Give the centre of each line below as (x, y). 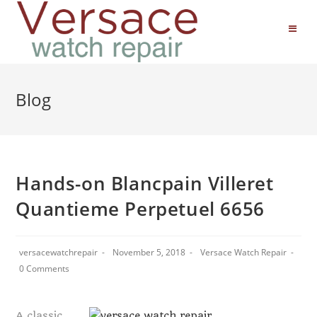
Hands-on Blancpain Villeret (145, 183)
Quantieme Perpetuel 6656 (140, 209)
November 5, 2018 (149, 252)
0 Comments (45, 269)
